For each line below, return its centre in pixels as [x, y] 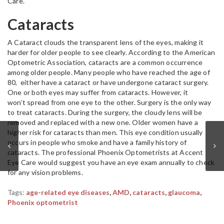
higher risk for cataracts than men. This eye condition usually [105, 132]
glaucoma [184, 192]
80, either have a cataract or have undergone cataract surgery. [108, 82]
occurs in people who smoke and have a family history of [97, 142]
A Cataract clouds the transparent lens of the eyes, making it [106, 42]
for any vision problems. [45, 172]
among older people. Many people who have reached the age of [109, 72]
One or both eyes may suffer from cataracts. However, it [98, 92]
